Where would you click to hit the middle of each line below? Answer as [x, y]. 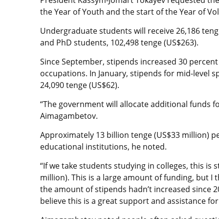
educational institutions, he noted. [103, 146]
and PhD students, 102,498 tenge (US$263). [119, 42]
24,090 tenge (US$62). [80, 85]
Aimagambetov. [69, 116]
